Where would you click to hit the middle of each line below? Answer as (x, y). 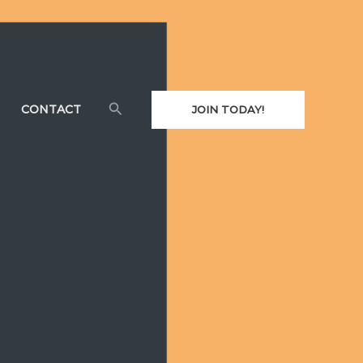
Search (134, 107)
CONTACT (51, 109)
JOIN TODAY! (228, 109)
